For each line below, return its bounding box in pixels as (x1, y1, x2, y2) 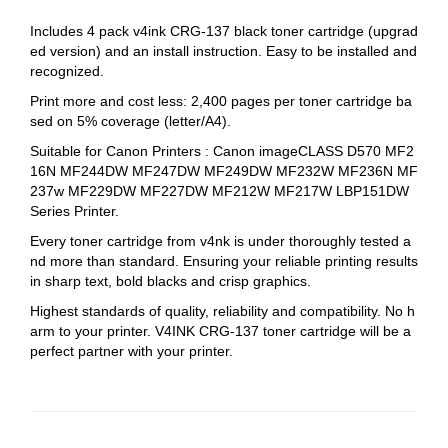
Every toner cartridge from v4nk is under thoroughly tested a (30, 232, 411, 249)
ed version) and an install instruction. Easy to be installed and (30, 42, 417, 59)
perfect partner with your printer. (30, 342, 233, 359)
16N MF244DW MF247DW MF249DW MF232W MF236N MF (30, 162, 418, 179)
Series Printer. (30, 202, 119, 219)
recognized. (30, 62, 104, 79)
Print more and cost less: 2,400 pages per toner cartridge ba (30, 92, 412, 109)
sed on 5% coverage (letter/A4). (30, 112, 231, 129)
